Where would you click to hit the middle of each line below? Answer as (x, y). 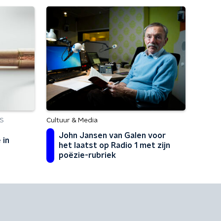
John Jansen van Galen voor (112, 136)
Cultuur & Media (72, 120)
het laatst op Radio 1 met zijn (114, 146)
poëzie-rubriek (87, 155)
